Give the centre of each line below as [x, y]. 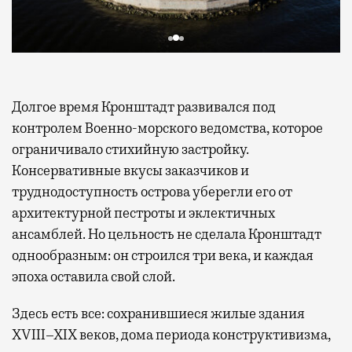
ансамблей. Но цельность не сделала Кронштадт [167, 234]
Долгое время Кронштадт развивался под [144, 106]
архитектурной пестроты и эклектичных [143, 213]
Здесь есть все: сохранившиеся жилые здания [158, 313]
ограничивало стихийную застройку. [130, 149]
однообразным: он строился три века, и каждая [163, 255]
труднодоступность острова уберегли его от [152, 191]
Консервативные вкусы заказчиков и [130, 170]
